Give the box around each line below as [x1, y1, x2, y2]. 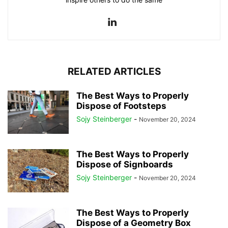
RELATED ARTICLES [67, 66, 161, 78]
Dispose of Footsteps [76, 101, 166, 111]
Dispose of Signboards [76, 159, 173, 170]
